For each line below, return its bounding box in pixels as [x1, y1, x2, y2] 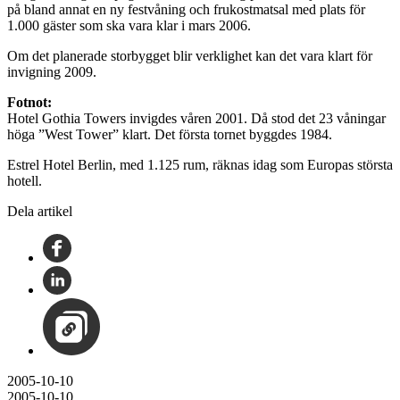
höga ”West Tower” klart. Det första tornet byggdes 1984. [7, 126, 332, 142]
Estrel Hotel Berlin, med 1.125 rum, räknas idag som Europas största [7, 156, 393, 172]
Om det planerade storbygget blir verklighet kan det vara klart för [7, 47, 372, 63]
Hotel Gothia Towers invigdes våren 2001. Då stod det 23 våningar [7, 110, 386, 126]
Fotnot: [7, 94, 52, 110]
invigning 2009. [7, 63, 96, 79]
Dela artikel [7, 203, 72, 219]
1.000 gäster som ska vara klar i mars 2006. [7, 17, 251, 33]
